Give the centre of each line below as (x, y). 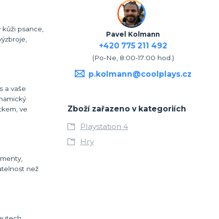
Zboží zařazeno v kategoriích (127, 109)
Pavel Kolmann (133, 34)
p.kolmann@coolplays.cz (140, 74)
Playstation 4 (104, 126)
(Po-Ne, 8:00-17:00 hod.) (133, 57)
